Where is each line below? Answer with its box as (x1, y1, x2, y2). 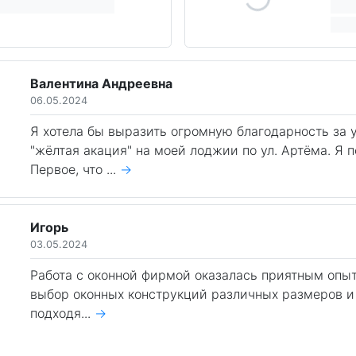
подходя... (30, 305, 95, 321)
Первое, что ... (30, 161, 121, 177)
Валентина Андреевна (30, 75, 173, 91)
